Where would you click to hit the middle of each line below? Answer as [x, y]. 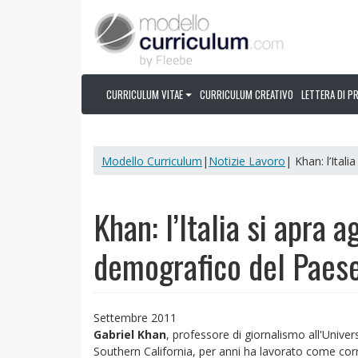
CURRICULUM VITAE [145, 94]
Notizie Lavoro [247, 161]
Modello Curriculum [152, 161]
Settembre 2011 [135, 318]
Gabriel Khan [130, 334]
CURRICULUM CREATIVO [247, 94]
